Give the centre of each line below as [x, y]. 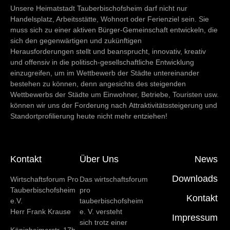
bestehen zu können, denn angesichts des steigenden [98, 83]
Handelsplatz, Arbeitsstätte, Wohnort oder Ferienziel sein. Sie [110, 19]
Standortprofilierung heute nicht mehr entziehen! [89, 116]
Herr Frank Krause [41, 212]
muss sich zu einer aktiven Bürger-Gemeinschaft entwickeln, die [114, 30]
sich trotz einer [103, 223]
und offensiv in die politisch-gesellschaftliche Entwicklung [102, 62]
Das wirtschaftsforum [113, 179]
